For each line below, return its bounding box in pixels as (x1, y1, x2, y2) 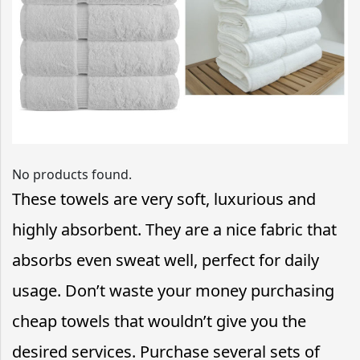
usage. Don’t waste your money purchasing (12, 279, 334, 301)
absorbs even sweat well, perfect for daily (12, 248, 319, 271)
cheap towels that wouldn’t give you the (12, 309, 306, 332)
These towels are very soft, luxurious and (12, 187, 316, 210)
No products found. (12, 165, 132, 183)
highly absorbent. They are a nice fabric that (12, 218, 337, 240)
